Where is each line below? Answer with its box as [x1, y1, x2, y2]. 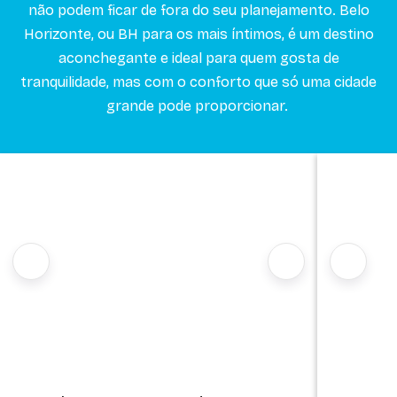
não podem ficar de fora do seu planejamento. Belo [27, 2, 370, 19]
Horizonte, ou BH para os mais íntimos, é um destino [23, 26, 374, 43]
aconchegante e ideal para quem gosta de [58, 50, 339, 67]
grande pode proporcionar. [105, 97, 292, 115]
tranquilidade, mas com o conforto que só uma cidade [20, 74, 377, 91]
